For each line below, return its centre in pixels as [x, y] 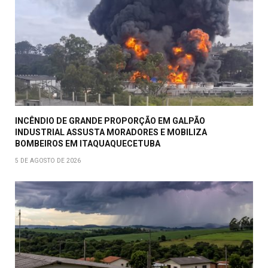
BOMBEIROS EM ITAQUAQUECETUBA [88, 144]
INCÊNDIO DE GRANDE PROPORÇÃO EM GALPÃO [110, 121]
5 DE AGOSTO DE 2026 [48, 161]
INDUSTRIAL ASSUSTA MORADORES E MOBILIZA [111, 133]
